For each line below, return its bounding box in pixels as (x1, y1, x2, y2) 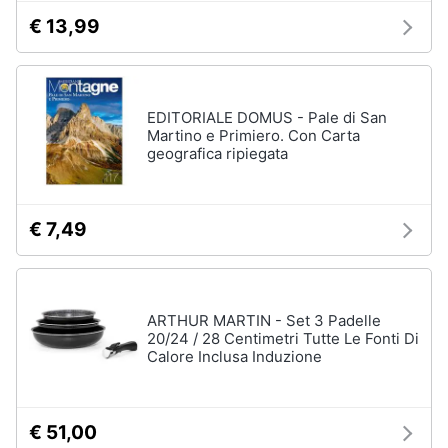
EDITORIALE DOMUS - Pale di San (147, 108, 387, 127)
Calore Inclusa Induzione (147, 347, 322, 366)
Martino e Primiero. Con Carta (147, 126, 360, 145)
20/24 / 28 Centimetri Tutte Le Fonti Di (147, 329, 419, 348)
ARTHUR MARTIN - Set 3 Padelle (147, 311, 381, 330)
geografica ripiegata (147, 144, 288, 163)
